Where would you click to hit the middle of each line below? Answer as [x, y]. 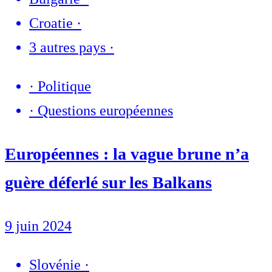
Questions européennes [105, 110]
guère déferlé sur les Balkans [108, 182]
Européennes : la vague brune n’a [127, 154]
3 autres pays [67, 47]
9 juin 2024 [38, 226]
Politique [64, 86]
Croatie [51, 23]
